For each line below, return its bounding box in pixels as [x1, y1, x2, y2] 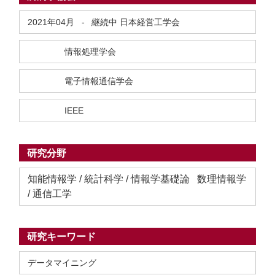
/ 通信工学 [28, 188, 72, 199]
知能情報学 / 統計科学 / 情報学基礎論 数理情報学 [28, 174, 246, 184]
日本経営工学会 [120, 17, 180, 27]
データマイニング [28, 258, 96, 268]
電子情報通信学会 [64, 76, 133, 86]
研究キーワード [27, 231, 96, 242]
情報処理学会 [64, 47, 116, 56]
